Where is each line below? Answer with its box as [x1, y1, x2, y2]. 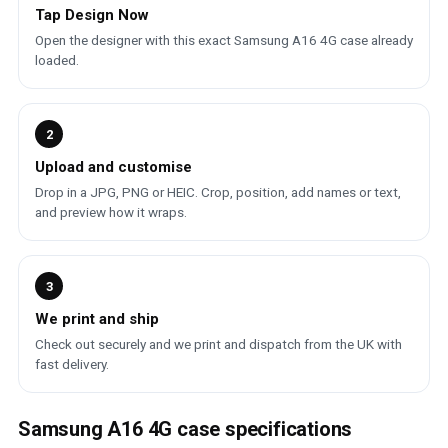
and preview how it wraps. [35, 204, 187, 220]
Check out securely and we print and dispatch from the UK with [35, 336, 402, 352]
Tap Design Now [35, 6, 149, 24]
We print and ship [35, 310, 159, 328]
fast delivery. [35, 356, 109, 372]
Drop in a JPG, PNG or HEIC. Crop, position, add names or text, [35, 184, 401, 200]
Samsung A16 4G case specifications [18, 417, 353, 441]
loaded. [35, 52, 79, 68]
